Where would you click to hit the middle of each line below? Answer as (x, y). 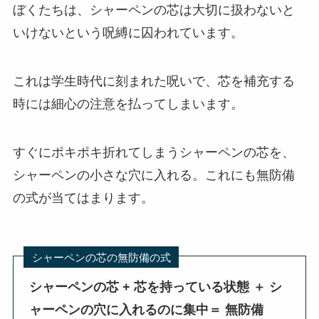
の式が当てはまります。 (83, 198)
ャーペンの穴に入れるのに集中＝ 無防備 (147, 310)
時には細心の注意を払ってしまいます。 (128, 104)
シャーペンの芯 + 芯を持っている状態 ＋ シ (156, 287)
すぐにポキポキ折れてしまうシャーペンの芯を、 (153, 152)
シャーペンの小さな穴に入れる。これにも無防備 (153, 175)
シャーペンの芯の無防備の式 (101, 257)
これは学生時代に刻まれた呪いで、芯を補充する (153, 81)
